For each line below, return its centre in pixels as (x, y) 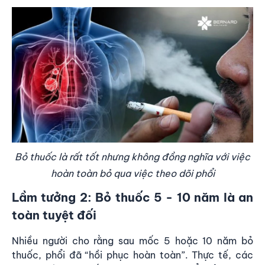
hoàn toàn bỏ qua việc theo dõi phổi (132, 173)
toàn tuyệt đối (54, 215)
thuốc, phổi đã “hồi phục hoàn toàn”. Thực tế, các (132, 255)
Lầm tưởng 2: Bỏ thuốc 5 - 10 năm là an (132, 197)
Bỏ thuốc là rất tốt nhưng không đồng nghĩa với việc (132, 156)
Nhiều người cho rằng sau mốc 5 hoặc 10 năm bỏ (132, 240)
